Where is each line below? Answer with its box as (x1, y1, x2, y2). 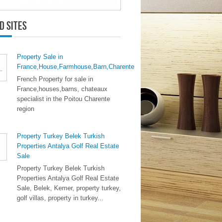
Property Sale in (17, 53, 63, 60)
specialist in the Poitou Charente (17, 95, 110, 103)
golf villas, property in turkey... (17, 194, 104, 202)
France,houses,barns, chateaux (17, 85, 108, 93)
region (17, 105, 34, 112)
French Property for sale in (17, 75, 93, 83)
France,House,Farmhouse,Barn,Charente (17, 63, 134, 70)
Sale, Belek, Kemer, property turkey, (17, 184, 121, 192)
